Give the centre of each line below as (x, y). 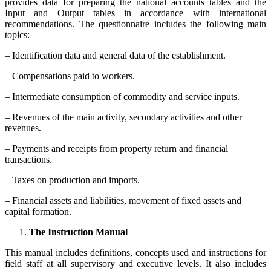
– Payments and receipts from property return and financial (116, 148)
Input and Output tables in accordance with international (135, 13)
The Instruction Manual (78, 232)
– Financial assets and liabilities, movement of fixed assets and (123, 200)
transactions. (28, 159)
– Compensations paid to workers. (70, 76)
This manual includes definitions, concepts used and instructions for (135, 252)
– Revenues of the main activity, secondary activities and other (123, 117)
